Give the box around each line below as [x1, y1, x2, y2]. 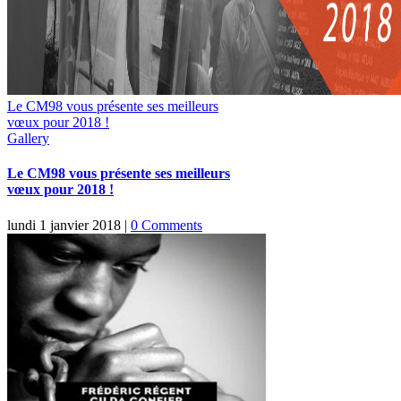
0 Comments [131, 217, 202, 233]
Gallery [7, 131, 49, 147]
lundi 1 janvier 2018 [7, 217, 121, 233]
